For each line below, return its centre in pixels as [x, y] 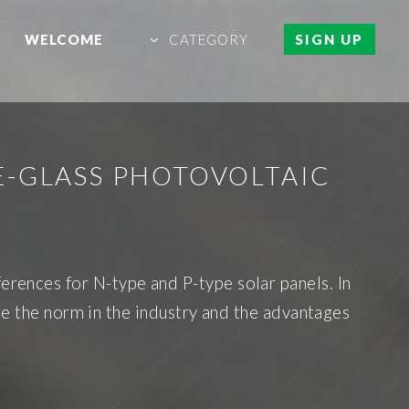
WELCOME [64, 40]
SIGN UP [330, 40]
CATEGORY [209, 40]
